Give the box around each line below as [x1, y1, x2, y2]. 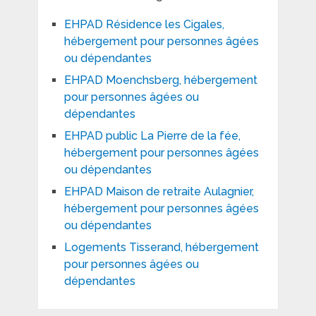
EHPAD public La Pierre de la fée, [63, 128, 241, 142]
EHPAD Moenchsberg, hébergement [63, 73, 257, 87]
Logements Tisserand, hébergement [63, 240, 259, 254]
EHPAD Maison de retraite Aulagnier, [63, 184, 254, 198]
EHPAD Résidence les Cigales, [63, 17, 224, 31]
